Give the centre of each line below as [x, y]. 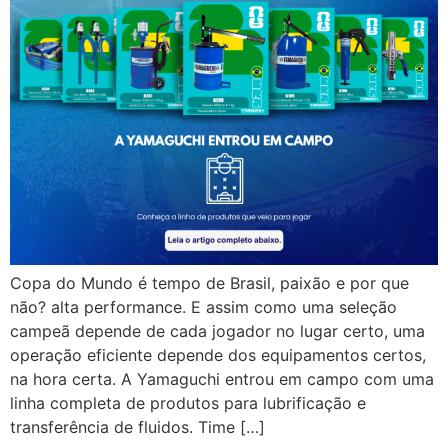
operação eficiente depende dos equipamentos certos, [218, 354]
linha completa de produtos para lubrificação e [188, 402]
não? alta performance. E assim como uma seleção [203, 306]
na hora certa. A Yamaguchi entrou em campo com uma [222, 378]
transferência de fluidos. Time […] [137, 426]
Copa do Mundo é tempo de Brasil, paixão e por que [209, 282]
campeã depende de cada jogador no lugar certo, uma [217, 330]
